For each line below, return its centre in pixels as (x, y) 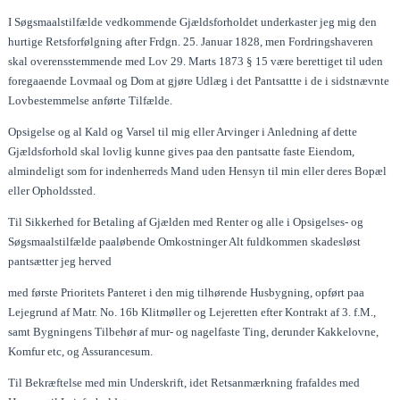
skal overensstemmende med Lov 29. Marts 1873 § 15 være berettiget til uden (196, 61)
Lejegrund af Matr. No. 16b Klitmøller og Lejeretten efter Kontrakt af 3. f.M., (192, 312)
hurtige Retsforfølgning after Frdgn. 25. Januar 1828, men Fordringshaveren (191, 41)
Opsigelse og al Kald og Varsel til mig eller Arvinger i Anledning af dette (183, 131)
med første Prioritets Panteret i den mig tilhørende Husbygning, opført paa (187, 292)
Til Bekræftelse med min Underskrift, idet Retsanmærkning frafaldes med (184, 382)
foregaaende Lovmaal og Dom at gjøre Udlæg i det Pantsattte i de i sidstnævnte (199, 80)
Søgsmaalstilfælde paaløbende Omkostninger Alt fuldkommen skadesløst (185, 241)
